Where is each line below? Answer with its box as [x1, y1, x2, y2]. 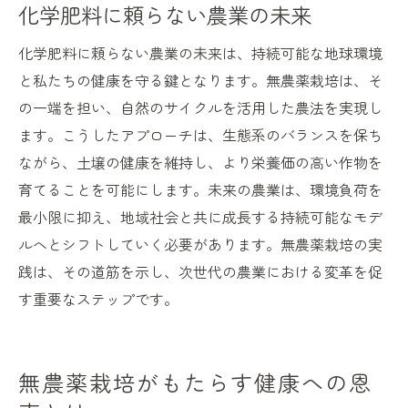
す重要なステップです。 [18, 288, 178, 311]
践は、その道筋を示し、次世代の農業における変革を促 [18, 260, 382, 283]
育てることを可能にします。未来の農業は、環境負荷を [18, 178, 382, 201]
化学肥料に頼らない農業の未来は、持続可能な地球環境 [18, 42, 382, 65]
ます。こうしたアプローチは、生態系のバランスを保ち [18, 124, 382, 147]
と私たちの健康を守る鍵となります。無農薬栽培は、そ [18, 69, 382, 92]
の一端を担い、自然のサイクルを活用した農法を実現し [18, 97, 382, 119]
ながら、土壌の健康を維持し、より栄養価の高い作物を [18, 151, 382, 174]
